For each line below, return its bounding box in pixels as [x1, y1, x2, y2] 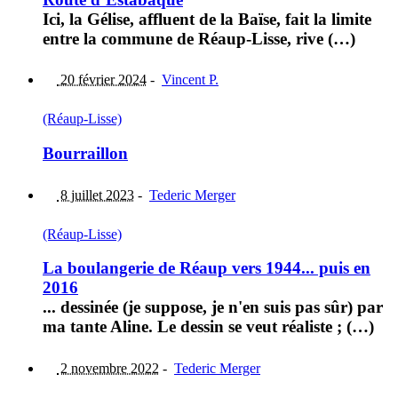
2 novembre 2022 [57, 361, 159, 377]
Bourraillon [43, 144, 128, 163]
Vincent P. [162, 72, 219, 88]
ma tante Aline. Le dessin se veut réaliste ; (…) [43, 317, 374, 337]
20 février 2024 [57, 72, 147, 88]
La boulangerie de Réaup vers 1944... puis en [43, 259, 370, 278]
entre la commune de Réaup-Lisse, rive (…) [43, 28, 355, 48]
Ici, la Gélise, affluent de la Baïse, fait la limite [43, 9, 371, 28]
